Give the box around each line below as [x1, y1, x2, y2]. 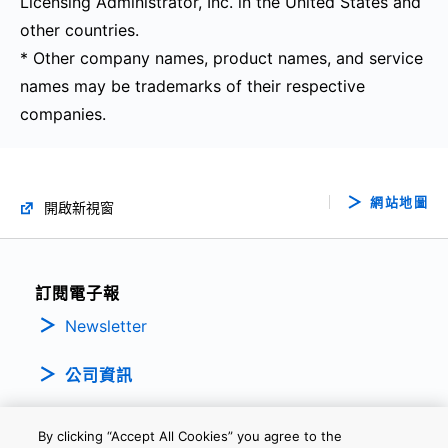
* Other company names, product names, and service [20, 48, 423, 68]
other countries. [20, 20, 139, 40]
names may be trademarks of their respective [20, 76, 365, 96]
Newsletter [65, 315, 147, 336]
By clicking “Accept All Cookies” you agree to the [38, 428, 343, 444]
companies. [20, 104, 106, 124]
